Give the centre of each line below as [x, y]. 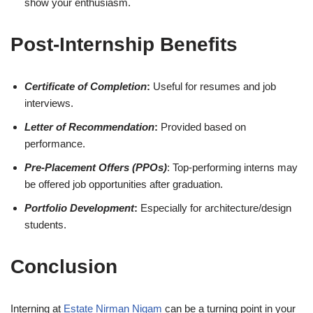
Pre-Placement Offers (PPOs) [96, 168]
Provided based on [202, 127]
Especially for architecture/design [214, 208]
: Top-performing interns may [232, 168]
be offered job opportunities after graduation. [124, 184]
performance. [55, 144]
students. [45, 225]
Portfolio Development [79, 208]
